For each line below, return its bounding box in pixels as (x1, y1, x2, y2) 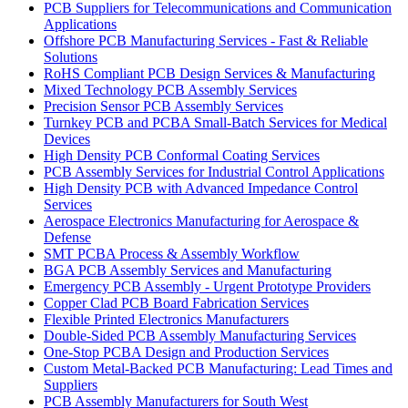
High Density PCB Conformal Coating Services (44, 148, 320, 163)
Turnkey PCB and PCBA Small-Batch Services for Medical (44, 115, 387, 130)
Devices (44, 131, 90, 147)
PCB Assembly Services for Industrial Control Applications (44, 164, 384, 179)
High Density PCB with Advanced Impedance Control (44, 180, 358, 196)
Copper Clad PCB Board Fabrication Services (44, 295, 309, 311)
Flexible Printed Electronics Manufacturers (44, 311, 289, 327)
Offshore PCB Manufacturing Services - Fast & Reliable (44, 33, 368, 48)
